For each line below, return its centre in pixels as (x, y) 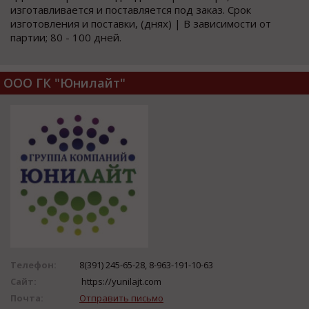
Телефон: (33, 265)
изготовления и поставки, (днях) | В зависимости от (141, 24)
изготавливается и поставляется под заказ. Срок (131, 10)
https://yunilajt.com (120, 281)
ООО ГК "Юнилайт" (64, 83)
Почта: (27, 298)
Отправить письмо (121, 298)
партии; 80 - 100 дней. (66, 38)
